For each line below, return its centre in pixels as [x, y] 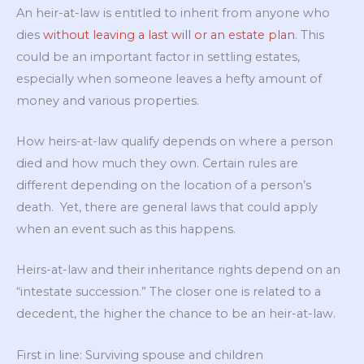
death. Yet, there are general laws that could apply [167, 207]
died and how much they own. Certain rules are [157, 163]
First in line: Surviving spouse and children [140, 355]
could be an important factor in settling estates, [158, 56]
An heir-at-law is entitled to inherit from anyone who [173, 13]
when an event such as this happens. [126, 229]
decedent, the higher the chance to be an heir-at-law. [176, 314]
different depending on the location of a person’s [164, 185]
